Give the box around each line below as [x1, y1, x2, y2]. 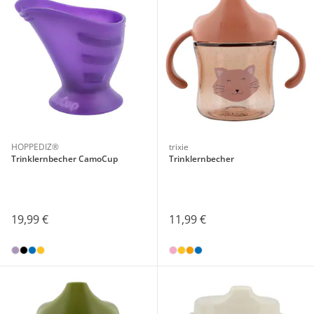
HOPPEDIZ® [11, 140, 59, 153]
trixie [168, 140, 189, 153]
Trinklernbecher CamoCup [11, 152, 118, 165]
